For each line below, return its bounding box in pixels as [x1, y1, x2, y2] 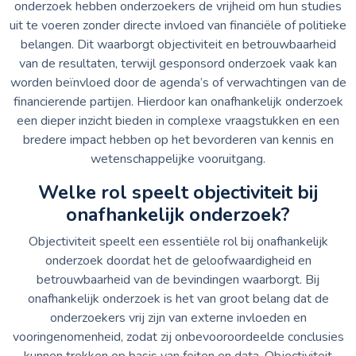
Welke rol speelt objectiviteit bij [38, 179, 318, 205]
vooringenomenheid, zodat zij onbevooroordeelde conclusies [12, 327, 344, 346]
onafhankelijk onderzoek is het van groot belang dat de [27, 289, 329, 308]
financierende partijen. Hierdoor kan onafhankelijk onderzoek [13, 92, 343, 110]
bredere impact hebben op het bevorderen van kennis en [22, 130, 334, 149]
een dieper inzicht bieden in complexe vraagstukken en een [17, 111, 339, 130]
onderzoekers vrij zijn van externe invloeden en [49, 308, 307, 327]
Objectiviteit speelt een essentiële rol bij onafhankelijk [28, 232, 328, 250]
